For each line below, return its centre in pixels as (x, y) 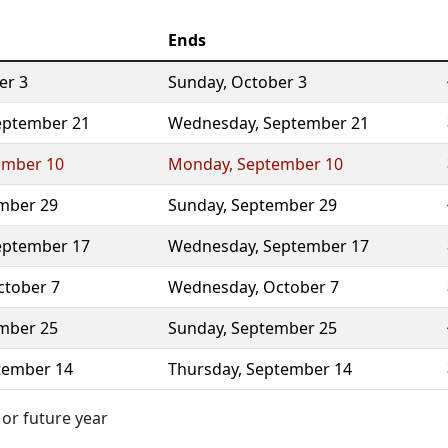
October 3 (269, 82)
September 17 (316, 246)
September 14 (299, 369)
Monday (198, 164)
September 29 (284, 205)
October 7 (301, 287)
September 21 (316, 123)
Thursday (203, 369)
